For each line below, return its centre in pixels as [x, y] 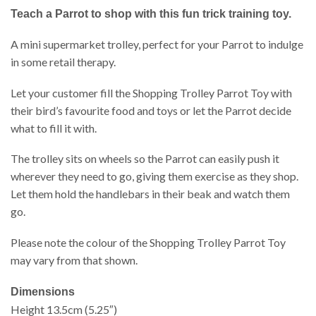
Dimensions [43, 291]
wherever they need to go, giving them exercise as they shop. [154, 176]
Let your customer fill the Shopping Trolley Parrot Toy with [151, 92]
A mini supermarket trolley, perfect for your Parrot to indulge [157, 44]
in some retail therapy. [63, 62]
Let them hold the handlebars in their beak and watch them [150, 194]
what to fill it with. [54, 128]
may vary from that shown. [74, 260]
